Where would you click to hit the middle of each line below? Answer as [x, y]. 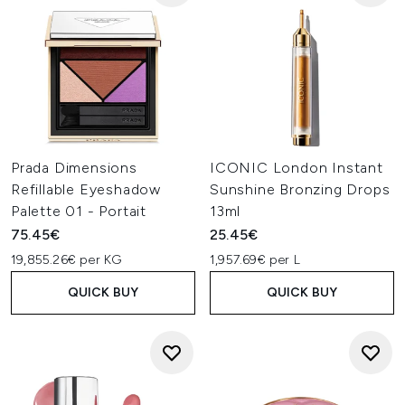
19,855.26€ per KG [66, 260]
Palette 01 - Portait [79, 211]
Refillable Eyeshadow [86, 189]
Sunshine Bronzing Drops [300, 189]
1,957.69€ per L [255, 260]
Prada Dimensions [74, 168]
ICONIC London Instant [297, 168]
